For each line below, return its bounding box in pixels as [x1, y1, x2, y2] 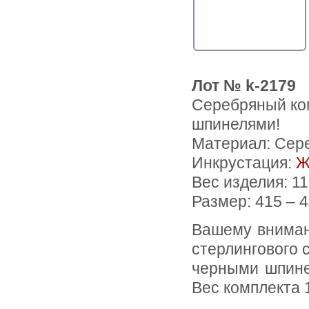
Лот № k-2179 [192, 77, 296, 94]
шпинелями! [192, 116, 280, 133]
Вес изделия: [192, 174, 292, 191]
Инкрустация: [192, 154, 296, 172]
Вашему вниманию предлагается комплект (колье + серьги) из [192, 221, 202, 239]
